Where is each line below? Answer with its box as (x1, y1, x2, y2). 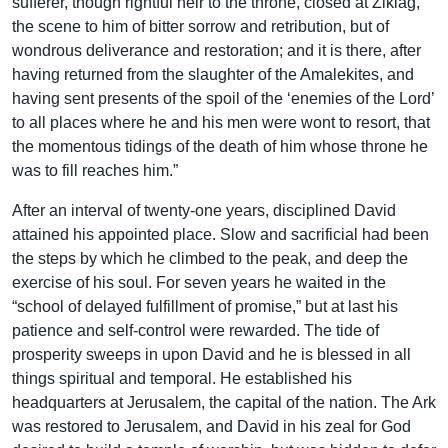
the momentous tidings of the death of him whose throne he (12, 138, 428, 156)
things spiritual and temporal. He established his (12, 370, 352, 388)
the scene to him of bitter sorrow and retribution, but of (12, 18, 389, 36)
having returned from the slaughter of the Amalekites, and (12, 66, 414, 84)
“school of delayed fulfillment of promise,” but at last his (12, 298, 398, 316)
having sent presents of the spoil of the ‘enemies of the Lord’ (12, 90, 434, 108)
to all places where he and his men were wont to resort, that (12, 114, 430, 132)
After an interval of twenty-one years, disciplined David (12, 202, 396, 220)
